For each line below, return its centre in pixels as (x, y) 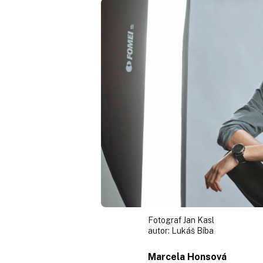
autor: (160, 230)
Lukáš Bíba (193, 230)
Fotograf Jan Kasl (181, 220)
